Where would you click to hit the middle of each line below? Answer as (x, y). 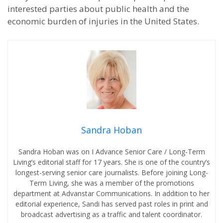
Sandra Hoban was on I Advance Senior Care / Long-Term (111, 152)
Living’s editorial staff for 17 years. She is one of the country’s (111, 162)
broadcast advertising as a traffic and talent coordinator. (111, 215)
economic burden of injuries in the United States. (103, 21)
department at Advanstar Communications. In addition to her (111, 194)
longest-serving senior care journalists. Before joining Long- (111, 173)
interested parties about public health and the (98, 9)
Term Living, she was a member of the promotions (111, 183)
